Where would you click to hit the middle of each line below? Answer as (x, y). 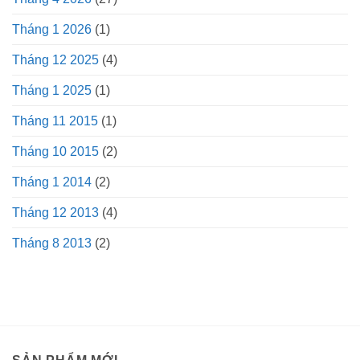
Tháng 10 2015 (55, 152)
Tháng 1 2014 (52, 182)
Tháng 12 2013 (55, 213)
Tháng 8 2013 (52, 243)
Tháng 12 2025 (55, 60)
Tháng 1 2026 (52, 30)
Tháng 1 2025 (52, 91)
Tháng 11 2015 (55, 121)
